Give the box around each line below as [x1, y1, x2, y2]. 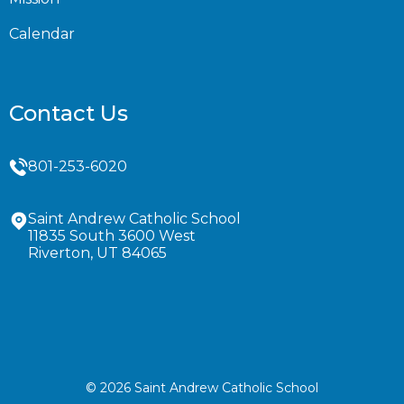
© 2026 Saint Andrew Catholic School [86, 380, 318, 396]
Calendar [9, 25, 75, 42]
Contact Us [9, 100, 128, 126]
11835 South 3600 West [28, 227, 196, 244]
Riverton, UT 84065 [28, 244, 167, 262]
